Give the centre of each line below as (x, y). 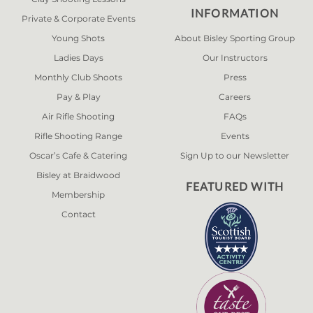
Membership (78, 195)
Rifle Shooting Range (78, 136)
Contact (78, 214)
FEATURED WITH (235, 186)
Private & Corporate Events (78, 19)
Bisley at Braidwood (78, 175)
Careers (235, 97)
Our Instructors (235, 58)
